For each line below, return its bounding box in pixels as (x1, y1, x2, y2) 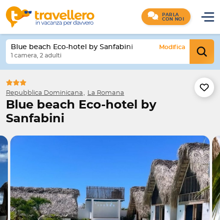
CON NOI (162, 17, 184, 22)
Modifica (159, 44, 185, 50)
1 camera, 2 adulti (11, 53, 61, 58)
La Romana (87, 89, 124, 96)
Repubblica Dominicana (6, 89, 83, 96)
